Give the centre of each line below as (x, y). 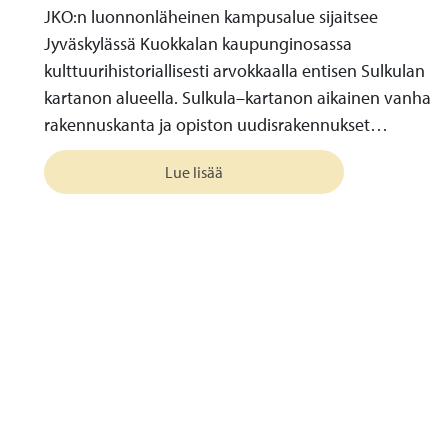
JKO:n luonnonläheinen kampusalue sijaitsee (211, 17)
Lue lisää (194, 172)
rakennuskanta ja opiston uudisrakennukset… (216, 125)
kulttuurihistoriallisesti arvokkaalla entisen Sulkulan (234, 71)
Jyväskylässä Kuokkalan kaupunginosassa (198, 44)
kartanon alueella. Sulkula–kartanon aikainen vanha (237, 98)
